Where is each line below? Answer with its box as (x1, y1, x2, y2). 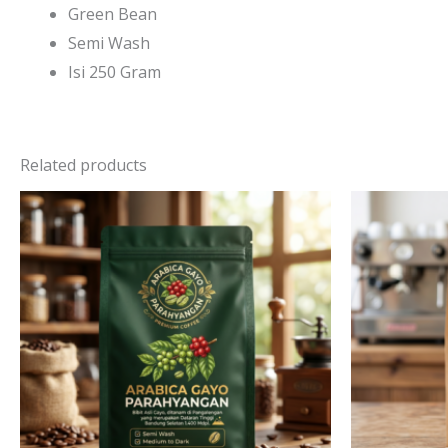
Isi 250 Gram (68, 61, 161, 83)
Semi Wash (68, 32, 150, 54)
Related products (20, 154, 147, 176)
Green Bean (68, 3, 157, 25)
